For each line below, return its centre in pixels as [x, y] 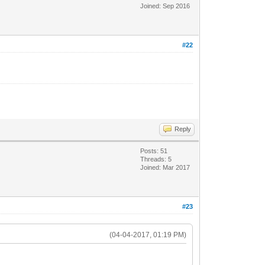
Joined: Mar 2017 [165, 167]
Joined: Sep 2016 [165, 6]
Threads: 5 [156, 159]
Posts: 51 [154, 151]
